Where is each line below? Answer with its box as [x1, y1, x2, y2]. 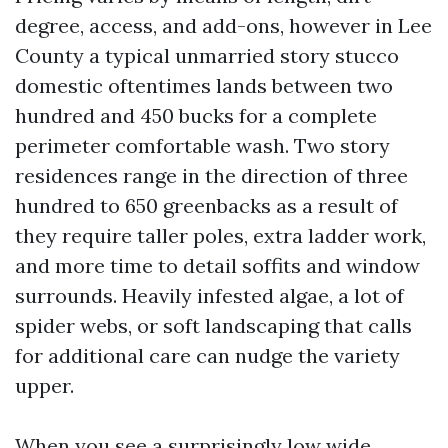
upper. [15, 373, 74, 398]
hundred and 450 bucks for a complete [15, 103, 377, 128]
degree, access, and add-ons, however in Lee [15, 13, 432, 38]
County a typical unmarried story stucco [15, 43, 399, 68]
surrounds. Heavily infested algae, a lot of [15, 283, 404, 308]
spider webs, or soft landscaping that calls [15, 313, 412, 338]
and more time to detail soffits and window [15, 253, 420, 278]
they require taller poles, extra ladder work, [15, 223, 426, 248]
